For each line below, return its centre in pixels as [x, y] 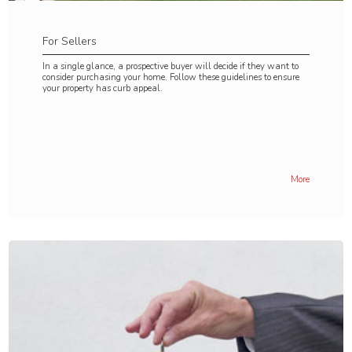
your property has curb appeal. [102, 88]
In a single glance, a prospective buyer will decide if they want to [170, 66]
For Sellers [69, 41]
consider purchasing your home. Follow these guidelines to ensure [170, 77]
